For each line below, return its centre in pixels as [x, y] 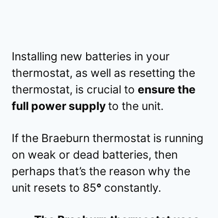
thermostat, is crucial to [75, 89]
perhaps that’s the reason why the [101, 171]
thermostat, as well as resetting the [103, 73]
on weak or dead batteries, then [95, 154]
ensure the [167, 89]
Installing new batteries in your [91, 56]
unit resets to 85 [54, 188]
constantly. [133, 188]
